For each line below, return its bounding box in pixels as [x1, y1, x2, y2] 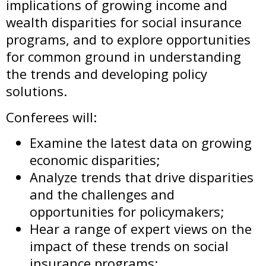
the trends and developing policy [6, 65, 207, 83]
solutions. [6, 82, 67, 100]
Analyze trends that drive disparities [30, 167, 254, 186]
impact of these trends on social [30, 236, 229, 255]
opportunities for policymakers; [30, 202, 224, 220]
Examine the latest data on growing [30, 133, 252, 151]
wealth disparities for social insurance [6, 13, 242, 31]
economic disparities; [30, 150, 160, 169]
